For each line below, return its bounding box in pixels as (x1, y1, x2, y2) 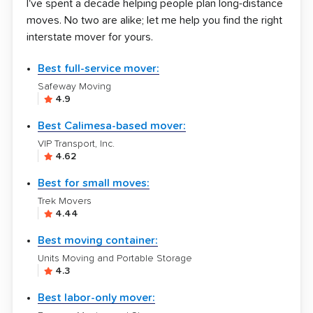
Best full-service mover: (38, 63, 159, 74)
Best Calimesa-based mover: (38, 120, 186, 131)
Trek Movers (38, 196, 92, 206)
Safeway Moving (38, 82, 111, 92)
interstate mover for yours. (27, 31, 153, 43)
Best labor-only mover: (38, 292, 155, 303)
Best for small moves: (38, 177, 150, 189)
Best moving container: (38, 235, 158, 246)
